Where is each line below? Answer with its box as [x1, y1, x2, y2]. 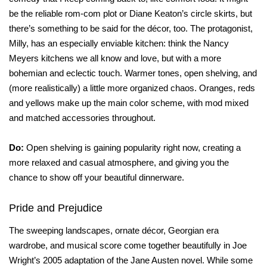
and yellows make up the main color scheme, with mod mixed [9, 98, 249, 108]
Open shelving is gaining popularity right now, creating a [24, 142, 241, 153]
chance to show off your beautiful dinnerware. [9, 172, 184, 183]
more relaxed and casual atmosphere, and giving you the [9, 157, 229, 168]
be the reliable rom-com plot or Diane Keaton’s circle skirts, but [9, 8, 252, 19]
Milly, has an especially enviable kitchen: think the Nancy [9, 38, 229, 49]
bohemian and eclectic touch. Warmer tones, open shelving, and [9, 68, 257, 79]
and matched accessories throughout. [9, 113, 156, 123]
